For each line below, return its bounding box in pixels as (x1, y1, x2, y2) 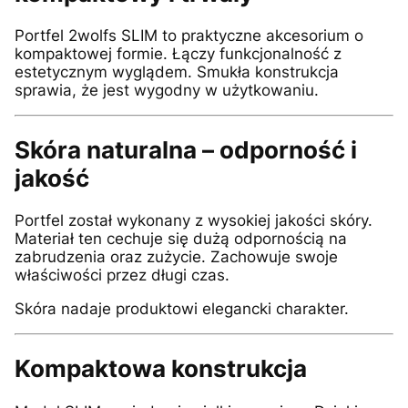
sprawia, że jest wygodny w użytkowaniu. (15, 81, 319, 100)
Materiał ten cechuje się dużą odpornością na (15, 229, 347, 249)
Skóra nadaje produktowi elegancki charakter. (15, 300, 349, 319)
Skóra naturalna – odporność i (15, 136, 357, 165)
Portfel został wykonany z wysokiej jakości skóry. (15, 211, 372, 230)
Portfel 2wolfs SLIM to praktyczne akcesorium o (15, 26, 363, 46)
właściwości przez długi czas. (15, 266, 229, 285)
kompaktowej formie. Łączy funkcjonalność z (15, 45, 342, 64)
